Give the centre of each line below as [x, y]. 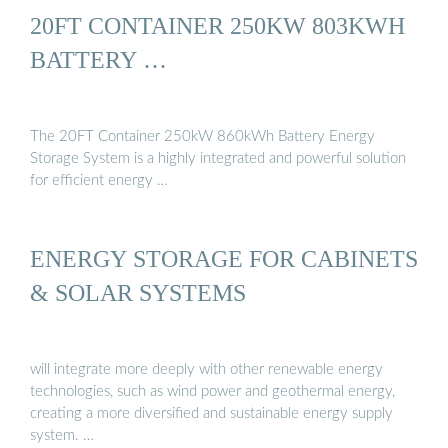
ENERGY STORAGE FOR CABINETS [224, 258]
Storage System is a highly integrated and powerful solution [218, 159]
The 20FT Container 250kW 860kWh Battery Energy [202, 137]
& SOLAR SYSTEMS [138, 292]
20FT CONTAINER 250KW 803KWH [217, 25]
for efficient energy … [99, 181]
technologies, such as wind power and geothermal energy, [212, 392]
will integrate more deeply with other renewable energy [206, 370]
